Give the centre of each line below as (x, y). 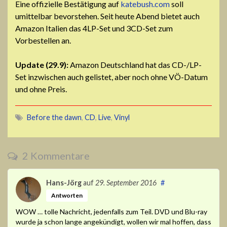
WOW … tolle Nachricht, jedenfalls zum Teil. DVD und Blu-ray (111, 212)
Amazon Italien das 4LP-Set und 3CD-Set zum (94, 28)
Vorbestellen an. (43, 41)
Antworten (67, 196)
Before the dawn (54, 118)
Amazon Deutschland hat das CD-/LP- (135, 65)
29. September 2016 (126, 183)
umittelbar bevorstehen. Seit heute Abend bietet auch (107, 16)
